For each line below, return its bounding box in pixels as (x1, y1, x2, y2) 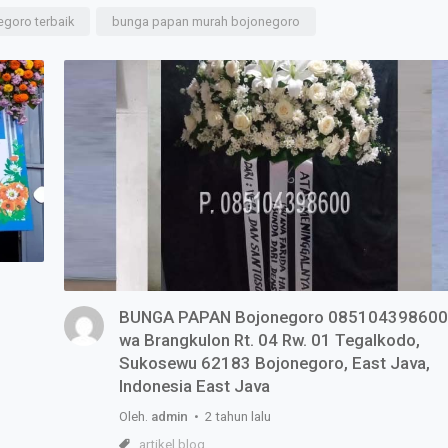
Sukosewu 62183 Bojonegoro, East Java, (119, 352, 430, 373)
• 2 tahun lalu (188, 408, 271, 424)
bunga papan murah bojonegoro (112, 13, 300, 29)
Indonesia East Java (119, 375, 270, 396)
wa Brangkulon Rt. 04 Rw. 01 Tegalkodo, (119, 329, 420, 350)
